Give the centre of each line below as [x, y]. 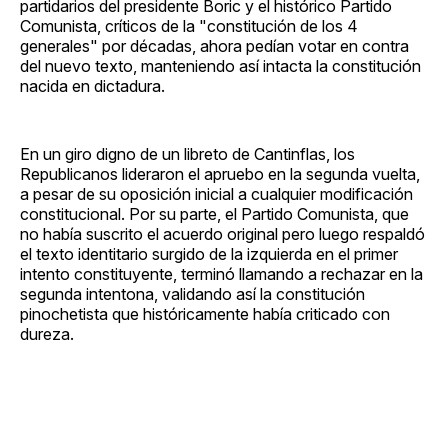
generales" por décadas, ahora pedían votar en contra [214, 45]
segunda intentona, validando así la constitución [192, 293]
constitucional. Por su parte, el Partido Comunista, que [214, 213]
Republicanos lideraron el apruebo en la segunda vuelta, [220, 173]
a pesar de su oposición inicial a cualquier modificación [216, 193]
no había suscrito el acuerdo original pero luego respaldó [222, 233]
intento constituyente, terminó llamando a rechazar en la [221, 273]
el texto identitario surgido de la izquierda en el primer [209, 253]
